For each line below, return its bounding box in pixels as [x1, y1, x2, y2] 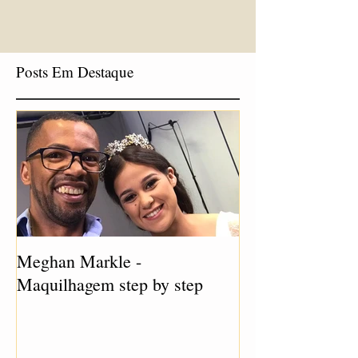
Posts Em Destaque [16, 62, 133, 82]
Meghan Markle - [17, 249, 141, 272]
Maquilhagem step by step [17, 272, 203, 296]
